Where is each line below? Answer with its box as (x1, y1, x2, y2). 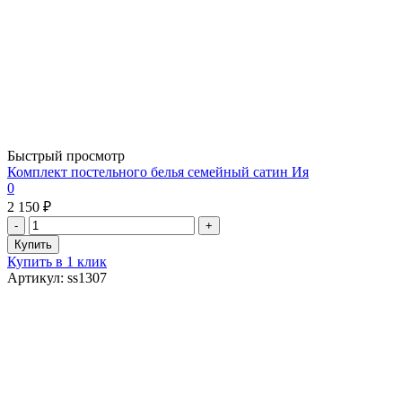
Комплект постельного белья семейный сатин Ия (7, 163, 309, 179)
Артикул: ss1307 (7, 269, 107, 285)
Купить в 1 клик (7, 253, 107, 269)
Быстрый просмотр (7, 147, 125, 163)
